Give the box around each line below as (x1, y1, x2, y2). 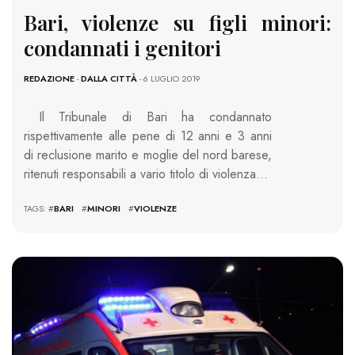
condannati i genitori (24, 33, 221, 62)
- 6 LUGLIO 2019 (137, 71, 200, 85)
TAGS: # (24, 201, 54, 215)
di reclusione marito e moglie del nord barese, (24, 145, 272, 164)
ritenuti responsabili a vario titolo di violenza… (24, 164, 268, 183)
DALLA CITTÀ (81, 71, 137, 85)
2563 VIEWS (86, 277, 135, 291)
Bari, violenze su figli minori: (24, 8, 331, 36)
